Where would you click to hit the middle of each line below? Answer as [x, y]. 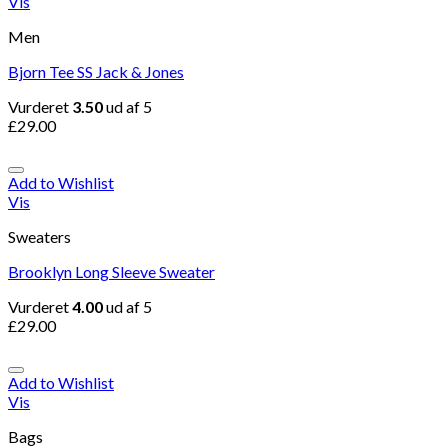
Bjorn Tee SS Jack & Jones [96, 71]
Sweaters [39, 236]
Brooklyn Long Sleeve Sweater [111, 271]
